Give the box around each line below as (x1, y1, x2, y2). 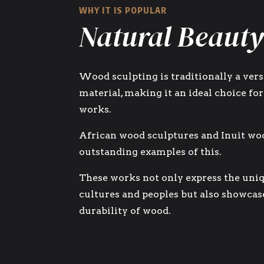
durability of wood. (79, 204, 171, 216)
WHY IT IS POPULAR (79, 5, 167, 15)
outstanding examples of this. (79, 146, 222, 157)
